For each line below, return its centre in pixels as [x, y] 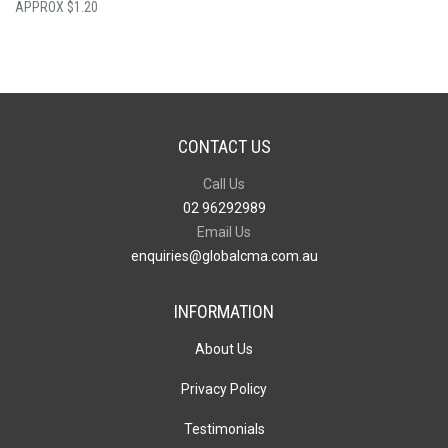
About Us [224, 348]
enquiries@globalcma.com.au [224, 255]
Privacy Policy [224, 388]
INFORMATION [224, 311]
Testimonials [224, 428]
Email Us [224, 231]
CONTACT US [224, 146]
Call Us [224, 183]
